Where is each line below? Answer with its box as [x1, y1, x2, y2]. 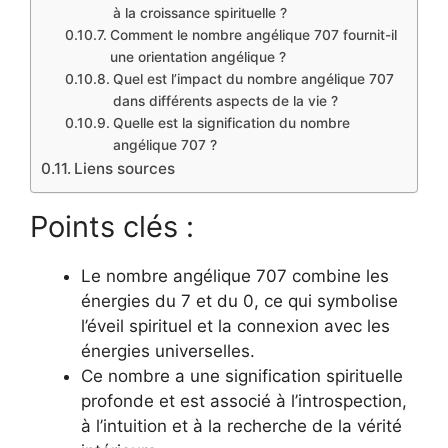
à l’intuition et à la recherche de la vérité [81, 415, 402, 436]
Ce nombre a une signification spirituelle [81, 365, 403, 386]
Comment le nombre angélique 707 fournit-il [109, 27, 397, 44]
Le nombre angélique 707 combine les [81, 265, 389, 286]
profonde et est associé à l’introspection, [81, 390, 407, 411]
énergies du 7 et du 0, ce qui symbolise [81, 290, 398, 311]
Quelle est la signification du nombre [112, 115, 350, 132]
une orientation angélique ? [109, 49, 286, 66]
